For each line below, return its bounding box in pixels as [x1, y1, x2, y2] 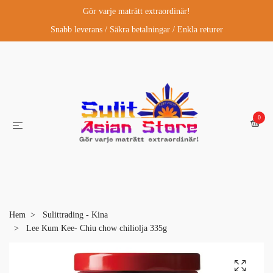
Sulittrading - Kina [43, 210, 108, 219]
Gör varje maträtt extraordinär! [83, 7, 190, 16]
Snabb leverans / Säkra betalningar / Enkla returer [50, 25, 223, 34]
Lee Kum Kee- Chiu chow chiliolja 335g [24, 224, 167, 233]
